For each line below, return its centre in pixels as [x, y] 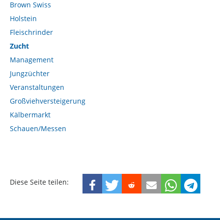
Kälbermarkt [30, 114]
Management [32, 59]
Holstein [23, 18]
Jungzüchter [30, 73]
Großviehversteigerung [48, 101]
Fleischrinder [31, 32]
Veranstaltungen [37, 87]
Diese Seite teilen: [39, 182]
